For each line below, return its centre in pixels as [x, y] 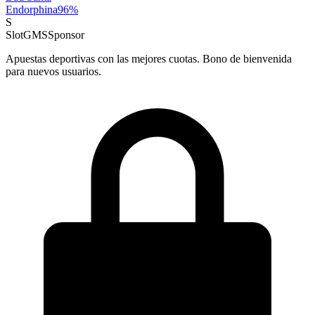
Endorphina [32, 9]
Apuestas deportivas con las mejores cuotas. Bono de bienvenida [149, 58]
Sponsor [66, 34]
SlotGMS [27, 34]
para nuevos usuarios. [53, 71]
